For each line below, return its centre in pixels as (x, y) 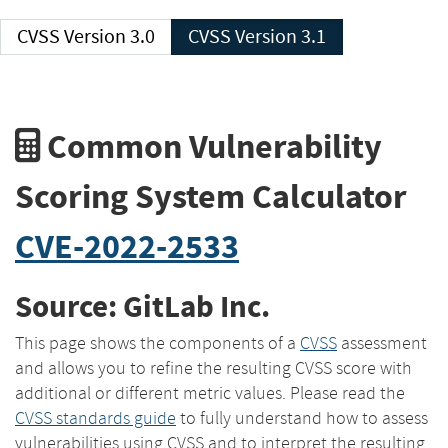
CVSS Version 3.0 (109, 36)
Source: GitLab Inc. (142, 307)
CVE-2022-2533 (127, 246)
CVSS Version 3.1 (280, 36)
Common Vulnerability (211, 146)
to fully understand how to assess (302, 417)
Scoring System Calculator (211, 196)
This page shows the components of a (157, 342)
